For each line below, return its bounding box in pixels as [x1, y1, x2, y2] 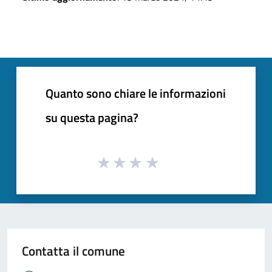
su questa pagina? [46, 107, 138, 127]
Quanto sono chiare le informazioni [46, 83, 226, 103]
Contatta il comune [22, 241, 125, 261]
